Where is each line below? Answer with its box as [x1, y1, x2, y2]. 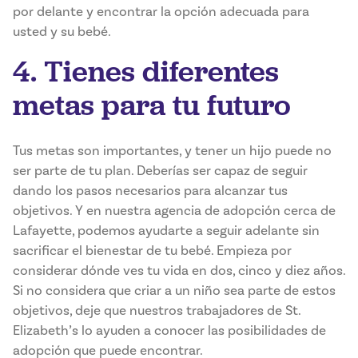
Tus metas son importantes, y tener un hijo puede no [13, 142, 332, 160]
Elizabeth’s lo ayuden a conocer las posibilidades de [13, 322, 326, 340]
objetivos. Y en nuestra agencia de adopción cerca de [13, 202, 336, 220]
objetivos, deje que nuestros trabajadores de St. [13, 302, 300, 320]
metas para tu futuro [13, 86, 291, 125]
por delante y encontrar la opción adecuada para [13, 3, 309, 21]
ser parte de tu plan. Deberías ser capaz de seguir [13, 162, 308, 180]
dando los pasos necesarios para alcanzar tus [13, 182, 288, 200]
